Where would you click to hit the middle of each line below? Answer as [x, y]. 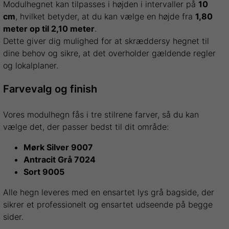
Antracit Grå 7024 [60, 160]
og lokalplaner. [31, 66]
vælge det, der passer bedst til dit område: [86, 127]
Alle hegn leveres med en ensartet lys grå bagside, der [109, 192]
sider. [14, 217]
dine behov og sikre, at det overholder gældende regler [110, 53]
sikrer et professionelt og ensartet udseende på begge [108, 205]
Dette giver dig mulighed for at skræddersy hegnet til [106, 41]
